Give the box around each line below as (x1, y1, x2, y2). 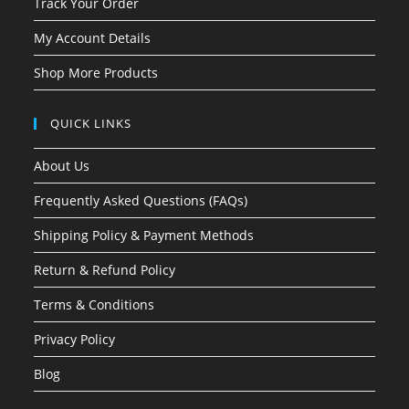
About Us (34, 157, 90, 175)
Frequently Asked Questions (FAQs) (34, 192, 248, 210)
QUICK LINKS (50, 115, 132, 132)
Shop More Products (34, 64, 159, 82)
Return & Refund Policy (34, 261, 176, 279)
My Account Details (34, 29, 152, 47)
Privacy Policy (34, 330, 116, 349)
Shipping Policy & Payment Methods (34, 226, 255, 245)
